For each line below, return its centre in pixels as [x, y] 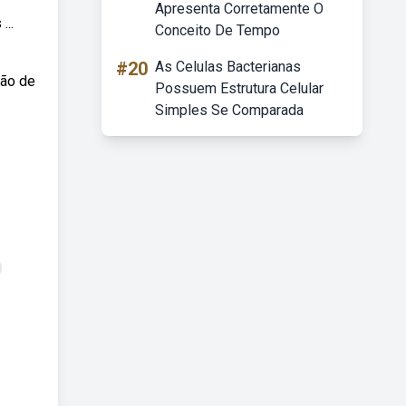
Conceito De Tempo [217, 30]
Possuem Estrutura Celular [239, 88]
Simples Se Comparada [229, 110]
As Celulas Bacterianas [228, 67]
